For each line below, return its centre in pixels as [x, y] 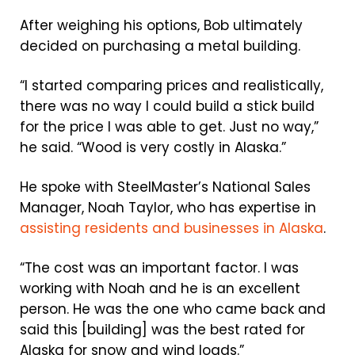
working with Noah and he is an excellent [160, 288]
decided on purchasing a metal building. [160, 46]
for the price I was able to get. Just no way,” [169, 127]
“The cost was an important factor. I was [159, 268]
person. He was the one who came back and [173, 309]
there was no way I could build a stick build [167, 106]
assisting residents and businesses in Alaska [172, 228]
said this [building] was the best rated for [162, 330]
